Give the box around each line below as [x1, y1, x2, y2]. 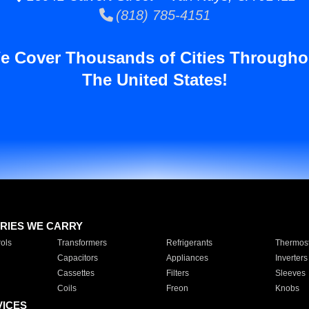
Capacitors [57, 252, 98, 263]
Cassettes [57, 268, 94, 278]
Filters [166, 268, 189, 278]
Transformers [57, 237, 107, 248]
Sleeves [275, 268, 306, 278]
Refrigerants [166, 237, 212, 248]
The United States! [81, 70, 228, 89]
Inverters [275, 252, 308, 263]
